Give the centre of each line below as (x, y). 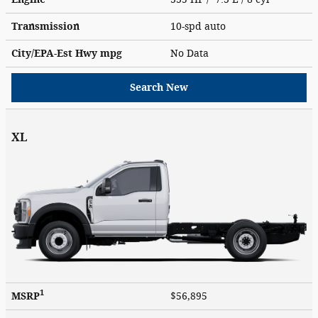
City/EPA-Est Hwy (56, 53)
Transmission (45, 26)
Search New (159, 87)
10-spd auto (199, 26)
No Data (192, 53)
